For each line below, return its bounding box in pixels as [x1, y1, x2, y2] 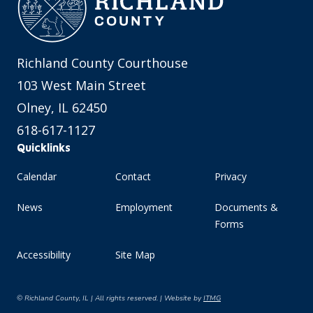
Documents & [214, 201, 278, 214]
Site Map [115, 248, 156, 261]
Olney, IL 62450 [17, 99, 107, 116]
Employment [115, 201, 173, 214]
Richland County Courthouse [17, 54, 188, 71]
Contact [115, 170, 152, 183]
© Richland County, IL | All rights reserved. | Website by [17, 293, 203, 303]
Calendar [17, 170, 57, 183]
